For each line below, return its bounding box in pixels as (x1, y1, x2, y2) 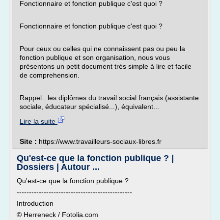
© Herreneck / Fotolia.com (17, 211, 98, 219)
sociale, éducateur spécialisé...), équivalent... (20, 103, 159, 110)
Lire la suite (20, 117, 57, 125)
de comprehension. (20, 71, 80, 79)
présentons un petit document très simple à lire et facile (20, 62, 192, 70)
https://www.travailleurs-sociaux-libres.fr (39, 137, 162, 145)
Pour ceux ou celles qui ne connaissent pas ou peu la (20, 45, 185, 53)
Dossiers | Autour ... (17, 162, 100, 172)
